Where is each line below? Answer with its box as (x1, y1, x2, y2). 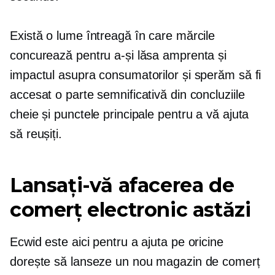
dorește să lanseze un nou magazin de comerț (10, 255, 260, 268)
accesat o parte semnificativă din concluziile (10, 88, 245, 101)
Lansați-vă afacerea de (10, 173, 234, 197)
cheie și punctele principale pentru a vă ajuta (10, 107, 249, 121)
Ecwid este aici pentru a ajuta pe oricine (10, 235, 223, 249)
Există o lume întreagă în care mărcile (10, 29, 215, 42)
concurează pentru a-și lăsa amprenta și (10, 48, 227, 62)
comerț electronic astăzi (10, 198, 251, 222)
